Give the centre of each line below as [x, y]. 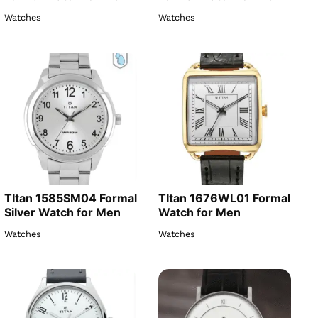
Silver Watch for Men [62, 212]
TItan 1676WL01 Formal [224, 198]
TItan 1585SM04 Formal [71, 198]
